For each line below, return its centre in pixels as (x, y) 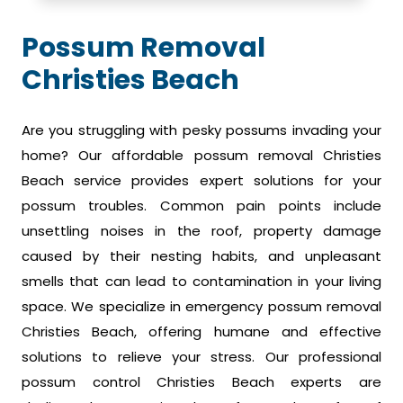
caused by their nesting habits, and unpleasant (201, 256)
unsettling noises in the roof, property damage (201, 231)
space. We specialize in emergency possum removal (201, 307)
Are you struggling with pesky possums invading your (201, 130)
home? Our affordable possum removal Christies (201, 156)
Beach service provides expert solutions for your (201, 181)
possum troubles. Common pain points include (201, 206)
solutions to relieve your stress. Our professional (201, 357)
